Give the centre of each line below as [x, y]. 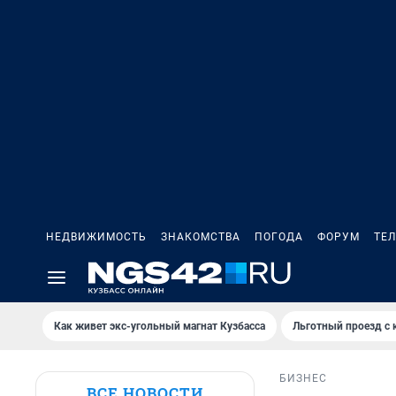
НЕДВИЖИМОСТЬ [96, 237]
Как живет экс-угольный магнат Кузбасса [160, 326]
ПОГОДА [279, 237]
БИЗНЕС [303, 379]
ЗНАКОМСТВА [201, 237]
